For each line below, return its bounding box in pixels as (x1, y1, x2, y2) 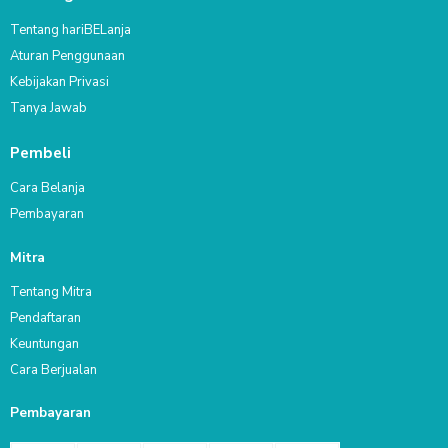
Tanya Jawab (10, 98, 87, 117)
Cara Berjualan (10, 360, 97, 379)
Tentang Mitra (10, 282, 92, 301)
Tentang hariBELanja (10, 20, 131, 39)
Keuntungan (10, 334, 79, 353)
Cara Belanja (10, 179, 85, 198)
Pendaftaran (10, 308, 81, 327)
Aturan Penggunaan (10, 46, 125, 65)
